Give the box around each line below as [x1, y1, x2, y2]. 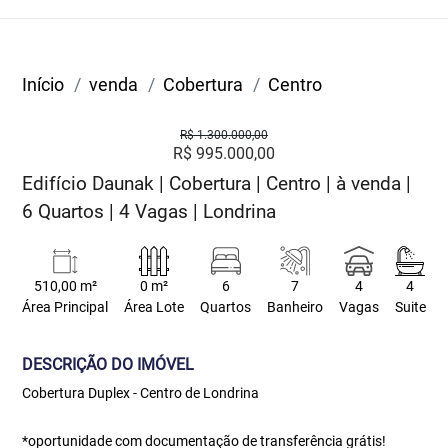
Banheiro [266, 299, 323, 316]
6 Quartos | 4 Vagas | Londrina [22, 200, 277, 223]
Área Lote [124, 299, 185, 316]
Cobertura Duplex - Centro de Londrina [22, 385, 260, 401]
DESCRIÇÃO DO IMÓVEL [22, 355, 195, 374]
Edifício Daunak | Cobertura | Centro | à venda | [22, 172, 412, 195]
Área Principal [22, 299, 109, 316]
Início [22, 74, 65, 95]
